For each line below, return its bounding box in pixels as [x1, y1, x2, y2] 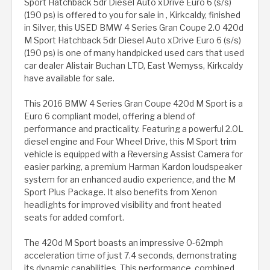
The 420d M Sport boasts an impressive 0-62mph [24, 237, 223, 248]
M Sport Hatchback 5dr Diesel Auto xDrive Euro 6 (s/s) [24, 35, 241, 46]
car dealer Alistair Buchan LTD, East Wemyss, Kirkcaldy [24, 60, 243, 71]
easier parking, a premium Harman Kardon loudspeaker [24, 162, 242, 172]
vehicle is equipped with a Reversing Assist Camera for [24, 149, 243, 160]
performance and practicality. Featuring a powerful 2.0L [24, 124, 243, 134]
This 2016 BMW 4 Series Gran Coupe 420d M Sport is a [24, 98, 243, 109]
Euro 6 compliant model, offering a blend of [24, 111, 195, 122]
